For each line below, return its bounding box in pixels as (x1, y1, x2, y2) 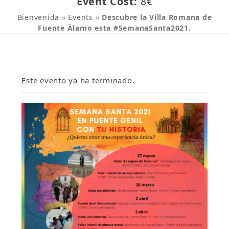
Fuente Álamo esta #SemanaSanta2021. (38, 22, 191, 33)
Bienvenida (17, 12, 60, 22)
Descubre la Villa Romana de (102, 12, 212, 22)
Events (68, 12, 93, 22)
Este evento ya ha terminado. (21, 75, 135, 85)
